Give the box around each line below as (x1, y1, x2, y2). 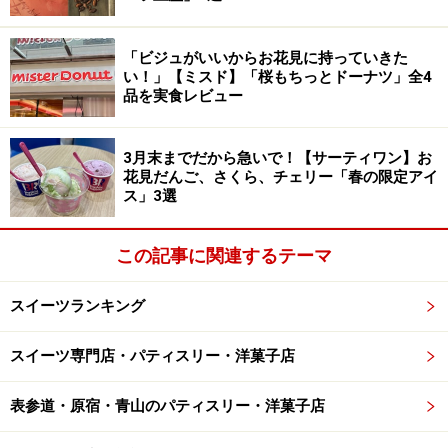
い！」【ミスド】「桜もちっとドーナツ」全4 (123, 68, 432, 87)
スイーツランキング (10, 297, 145, 316)
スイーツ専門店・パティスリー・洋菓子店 (10, 347, 295, 366)
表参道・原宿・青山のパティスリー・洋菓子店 (10, 397, 325, 416)
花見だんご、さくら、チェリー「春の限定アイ (123, 168, 438, 187)
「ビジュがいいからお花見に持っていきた (123, 49, 408, 68)
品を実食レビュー (123, 87, 243, 106)
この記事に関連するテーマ (116, 245, 332, 267)
